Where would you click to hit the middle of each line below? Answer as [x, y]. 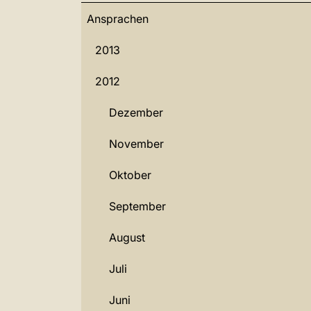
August [127, 237]
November [136, 144]
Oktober [130, 175]
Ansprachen [118, 19]
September [137, 206]
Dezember [136, 112]
